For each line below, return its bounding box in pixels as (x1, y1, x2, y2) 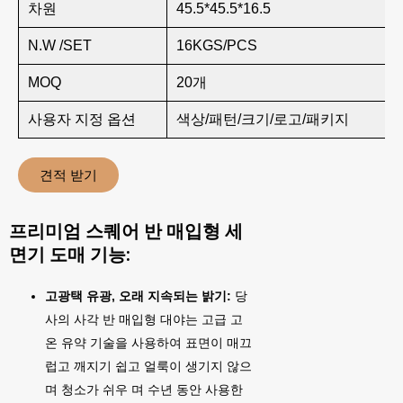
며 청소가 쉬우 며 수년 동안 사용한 (45, 382, 243, 397)
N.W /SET (28, 38, 92, 53)
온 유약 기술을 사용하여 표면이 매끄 (45, 336, 252, 350)
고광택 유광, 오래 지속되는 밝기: (45, 289, 235, 303)
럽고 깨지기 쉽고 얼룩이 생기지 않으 (45, 359, 252, 373)
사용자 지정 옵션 (28, 112, 136, 127)
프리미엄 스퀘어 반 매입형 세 (9, 220, 243, 242)
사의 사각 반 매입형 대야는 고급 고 (45, 312, 243, 327)
